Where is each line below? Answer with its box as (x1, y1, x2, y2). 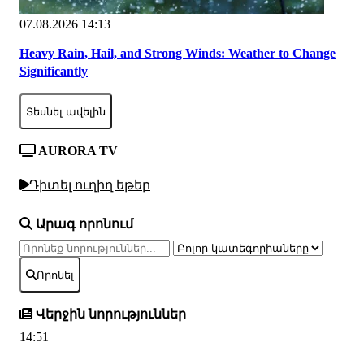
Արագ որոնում (32, 217, 133, 232)
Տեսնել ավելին (26, 105, 106, 118)
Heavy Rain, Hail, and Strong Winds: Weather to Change (19, 46, 336, 61)
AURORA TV (36, 144, 118, 158)
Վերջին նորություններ (32, 307, 186, 322)
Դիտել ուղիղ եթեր (29, 177, 150, 192)
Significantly (19, 64, 88, 79)
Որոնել (37, 268, 74, 281)
